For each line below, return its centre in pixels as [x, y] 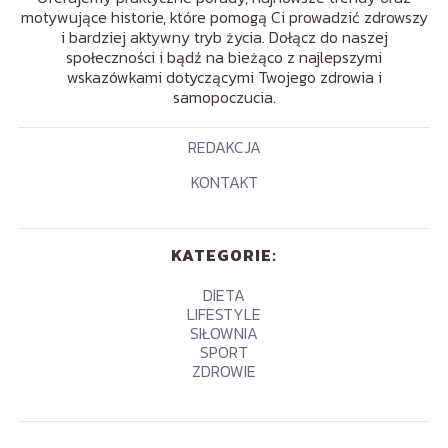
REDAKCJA [224, 146]
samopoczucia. [224, 96]
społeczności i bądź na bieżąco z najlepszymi [224, 56]
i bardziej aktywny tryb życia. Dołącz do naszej [224, 36]
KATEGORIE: [224, 254]
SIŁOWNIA [224, 332]
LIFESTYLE [224, 313]
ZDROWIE [224, 370]
